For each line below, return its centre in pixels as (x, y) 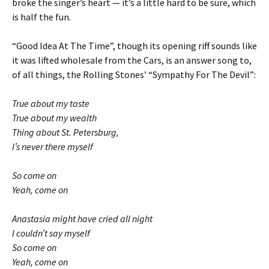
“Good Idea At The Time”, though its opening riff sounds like (134, 46)
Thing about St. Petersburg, (65, 132)
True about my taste (51, 103)
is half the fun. (41, 17)
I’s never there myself (53, 147)
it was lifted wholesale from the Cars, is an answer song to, (132, 60)
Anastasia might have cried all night (82, 219)
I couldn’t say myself (51, 233)
